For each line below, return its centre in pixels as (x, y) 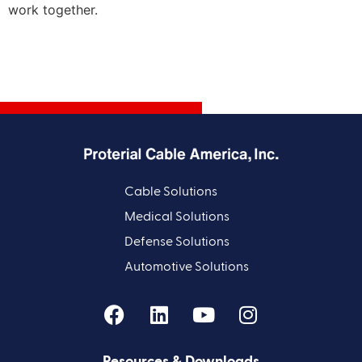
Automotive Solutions (187, 267)
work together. (53, 10)
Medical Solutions (177, 217)
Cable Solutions (171, 192)
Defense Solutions (177, 242)
